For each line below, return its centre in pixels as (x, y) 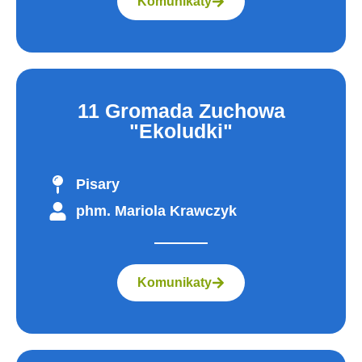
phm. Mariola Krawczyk (156, 210)
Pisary (97, 184)
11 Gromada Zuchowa (181, 110)
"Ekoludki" (181, 130)
